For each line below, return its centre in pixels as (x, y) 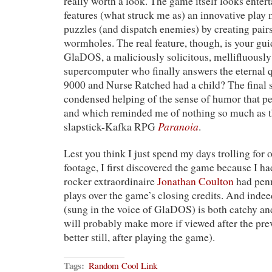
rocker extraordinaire (110, 181)
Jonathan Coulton (195, 181)
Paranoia (178, 126)
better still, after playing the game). (139, 237)
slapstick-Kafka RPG (111, 126)
